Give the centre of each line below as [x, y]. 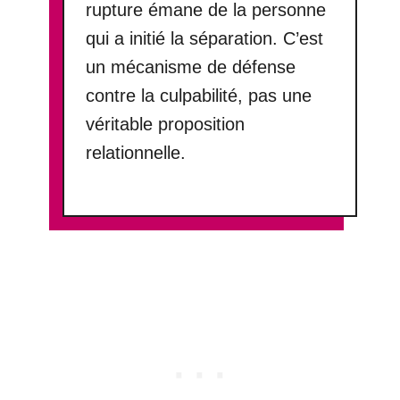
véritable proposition [166, 124]
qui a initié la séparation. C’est [205, 38]
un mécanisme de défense [191, 67]
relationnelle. [136, 152]
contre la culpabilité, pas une [199, 95]
